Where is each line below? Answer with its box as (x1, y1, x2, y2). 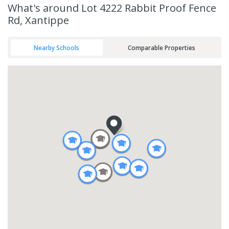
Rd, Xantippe (8, 13, 69, 28)
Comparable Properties (127, 43, 195, 52)
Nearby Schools (34, 43, 80, 52)
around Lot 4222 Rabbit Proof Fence (43, 1, 216, 15)
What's (8, 1, 43, 15)
